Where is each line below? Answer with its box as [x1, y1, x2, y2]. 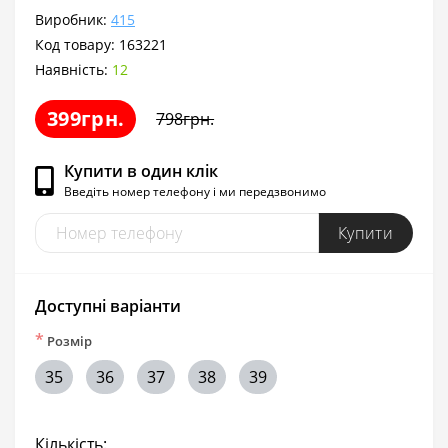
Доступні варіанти [35, 294, 181, 317]
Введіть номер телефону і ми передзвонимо [64, 183, 326, 201]
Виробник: [35, 9, 111, 29]
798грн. [156, 107, 215, 130]
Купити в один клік [64, 160, 218, 183]
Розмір [44, 331, 92, 350]
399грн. [47, 104, 125, 132]
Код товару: [35, 34, 119, 54]
